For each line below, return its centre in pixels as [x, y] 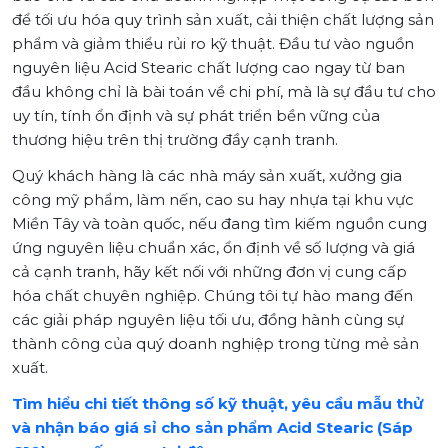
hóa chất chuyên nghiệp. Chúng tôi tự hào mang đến [212, 296]
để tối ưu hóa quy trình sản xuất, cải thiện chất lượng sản [223, 20]
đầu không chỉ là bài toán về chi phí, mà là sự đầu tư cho [224, 92]
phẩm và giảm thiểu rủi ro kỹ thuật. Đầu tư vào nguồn [213, 44]
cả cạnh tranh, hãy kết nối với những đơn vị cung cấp [209, 272]
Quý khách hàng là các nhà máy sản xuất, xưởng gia [207, 176]
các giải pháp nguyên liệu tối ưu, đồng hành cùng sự [208, 320]
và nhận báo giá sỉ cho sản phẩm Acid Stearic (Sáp [212, 428]
